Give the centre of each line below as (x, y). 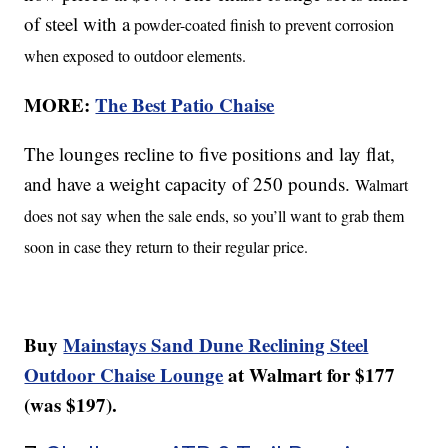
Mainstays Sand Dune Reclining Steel (216, 345)
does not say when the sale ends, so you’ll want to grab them (214, 216)
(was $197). (71, 405)
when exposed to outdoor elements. (135, 56)
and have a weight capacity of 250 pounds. (190, 184)
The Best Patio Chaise (185, 105)
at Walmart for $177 (309, 375)
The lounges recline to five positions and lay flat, (210, 154)
